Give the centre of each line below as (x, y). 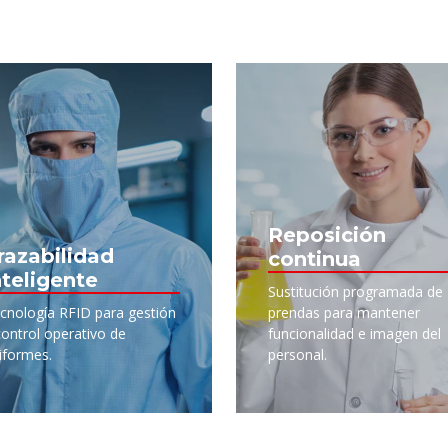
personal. (297, 355)
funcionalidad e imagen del (354, 334)
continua (314, 259)
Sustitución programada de (355, 292)
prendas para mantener (344, 313)
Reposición (327, 235)
